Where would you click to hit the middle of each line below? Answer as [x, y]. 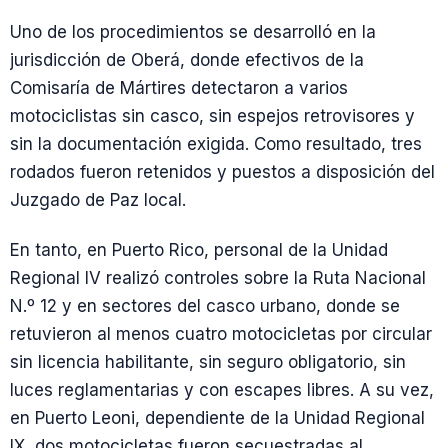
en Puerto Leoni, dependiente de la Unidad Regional [217, 417]
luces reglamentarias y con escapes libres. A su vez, [222, 389]
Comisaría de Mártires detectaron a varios [179, 88]
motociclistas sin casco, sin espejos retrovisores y [212, 116]
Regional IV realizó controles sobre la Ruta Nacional [218, 277]
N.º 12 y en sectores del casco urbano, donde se [205, 305]
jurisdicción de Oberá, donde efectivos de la [187, 60]
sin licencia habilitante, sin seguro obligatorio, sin [208, 361]
